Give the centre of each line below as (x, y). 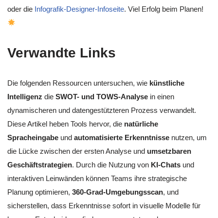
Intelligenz (25, 97)
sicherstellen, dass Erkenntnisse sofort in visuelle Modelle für (104, 206)
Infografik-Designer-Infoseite (79, 9)
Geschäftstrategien (40, 165)
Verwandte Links (62, 53)
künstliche (167, 83)
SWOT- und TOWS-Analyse (102, 97)
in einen (161, 97)
